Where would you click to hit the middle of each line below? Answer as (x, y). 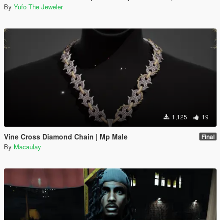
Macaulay (27, 147)
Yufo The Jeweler (38, 7)
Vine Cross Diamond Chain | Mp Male (66, 137)
